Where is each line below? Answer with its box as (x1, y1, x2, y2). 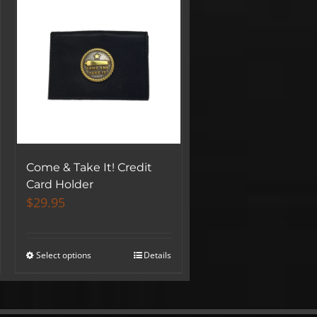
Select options (36, 249, 92, 262)
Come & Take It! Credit (26, 161, 153, 175)
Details (144, 249, 172, 262)
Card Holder (26, 178, 94, 192)
